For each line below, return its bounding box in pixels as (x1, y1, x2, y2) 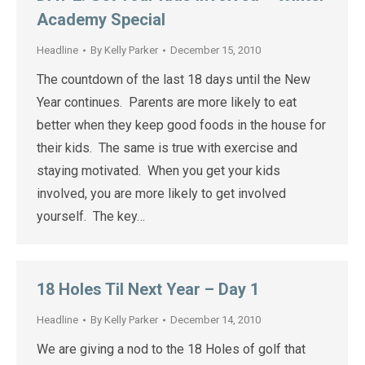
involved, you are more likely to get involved (37, 186, 286, 201)
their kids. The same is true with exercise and (37, 140, 297, 156)
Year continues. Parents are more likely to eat (37, 95, 297, 110)
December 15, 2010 (170, 44, 261, 56)
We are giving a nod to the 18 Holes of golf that (37, 341, 306, 357)
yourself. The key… (37, 209, 145, 224)
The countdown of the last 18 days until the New (37, 72, 310, 87)
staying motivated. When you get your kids (37, 163, 280, 178)
